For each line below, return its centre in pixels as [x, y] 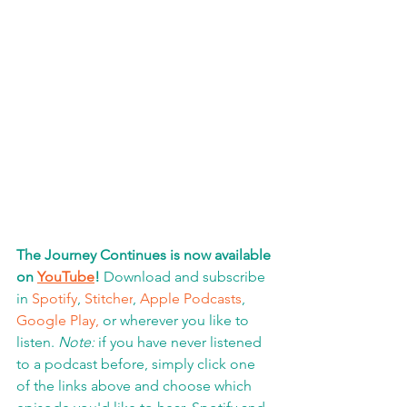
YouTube [66, 277]
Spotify [55, 298]
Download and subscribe [184, 277]
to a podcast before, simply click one [138, 364]
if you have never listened [180, 342]
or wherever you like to [176, 320]
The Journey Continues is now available [145, 255]
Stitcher [109, 298]
